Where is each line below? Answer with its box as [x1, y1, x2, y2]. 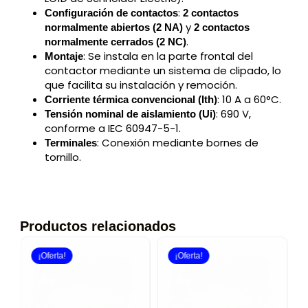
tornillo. [45, 149, 81, 164]
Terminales [45, 136, 97, 148]
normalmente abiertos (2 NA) [45, 21, 183, 33]
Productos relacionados [20, 218, 177, 234]
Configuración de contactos [45, 6, 178, 19]
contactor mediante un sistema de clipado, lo [45, 63, 281, 78]
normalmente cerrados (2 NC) [45, 35, 186, 47]
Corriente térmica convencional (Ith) [45, 93, 217, 105]
